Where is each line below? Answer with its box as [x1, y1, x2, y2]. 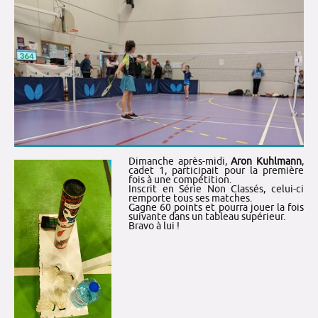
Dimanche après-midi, [128, 155, 231, 168]
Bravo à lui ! [128, 219, 180, 232]
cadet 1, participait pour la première [128, 164, 304, 177]
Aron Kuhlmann [231, 155, 302, 168]
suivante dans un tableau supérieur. [128, 210, 285, 223]
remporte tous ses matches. [128, 192, 252, 204]
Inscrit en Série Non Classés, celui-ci [128, 182, 304, 195]
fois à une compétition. [128, 173, 231, 186]
